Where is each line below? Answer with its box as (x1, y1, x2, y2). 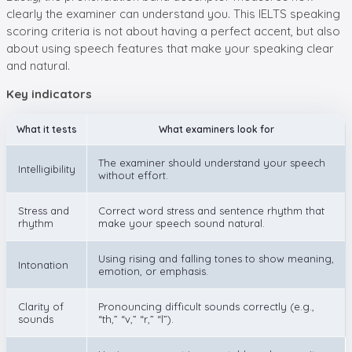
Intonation (18, 258, 68, 271)
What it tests (16, 123, 77, 135)
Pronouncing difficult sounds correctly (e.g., (98, 299, 314, 313)
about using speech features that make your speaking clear (6, 40, 334, 56)
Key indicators (6, 86, 92, 101)
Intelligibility (18, 162, 75, 175)
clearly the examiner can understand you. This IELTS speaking (6, 5, 340, 21)
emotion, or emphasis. (98, 264, 208, 277)
